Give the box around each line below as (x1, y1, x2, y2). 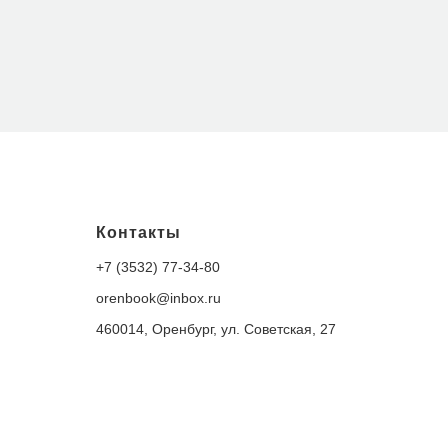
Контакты (96, 223, 181, 241)
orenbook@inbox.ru (96, 289, 221, 306)
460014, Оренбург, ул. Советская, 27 (96, 320, 336, 337)
